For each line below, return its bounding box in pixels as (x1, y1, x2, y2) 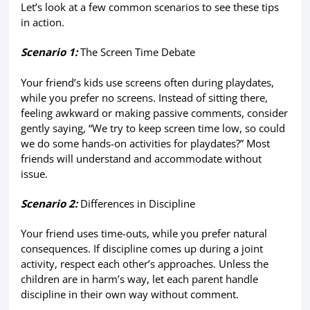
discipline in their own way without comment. (20, 286, 239, 301)
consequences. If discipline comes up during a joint (20, 241, 263, 255)
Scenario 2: (20, 196, 77, 210)
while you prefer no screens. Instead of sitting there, (20, 90, 268, 104)
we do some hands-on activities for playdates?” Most (20, 136, 270, 150)
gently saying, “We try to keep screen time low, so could (20, 120, 285, 135)
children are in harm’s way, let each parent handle (20, 271, 258, 286)
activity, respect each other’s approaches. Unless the (20, 256, 268, 271)
